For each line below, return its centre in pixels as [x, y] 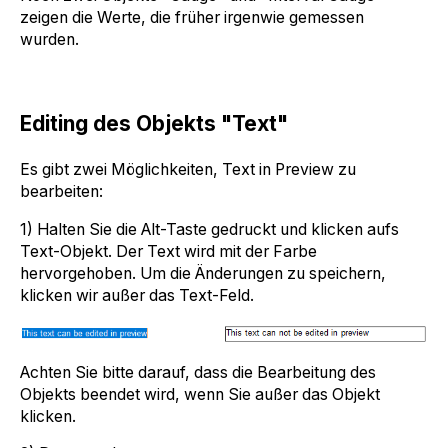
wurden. [51, 39]
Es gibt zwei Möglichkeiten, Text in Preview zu [188, 170]
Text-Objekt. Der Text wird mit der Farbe [168, 251]
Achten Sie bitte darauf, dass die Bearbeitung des [198, 372]
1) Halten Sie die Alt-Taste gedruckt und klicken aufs [209, 229]
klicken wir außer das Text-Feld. [139, 295]
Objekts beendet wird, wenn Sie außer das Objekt [200, 394]
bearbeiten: [61, 192]
